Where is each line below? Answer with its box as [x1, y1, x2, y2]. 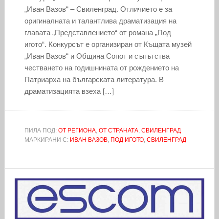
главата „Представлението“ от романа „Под [24, 28, 171, 37]
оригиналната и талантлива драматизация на [24, 16, 176, 25]
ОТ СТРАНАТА [98, 127, 138, 134]
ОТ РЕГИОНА [58, 127, 96, 134]
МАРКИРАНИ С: [24, 136, 70, 143]
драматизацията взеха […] [24, 87, 114, 95]
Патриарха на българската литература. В [24, 75, 164, 84]
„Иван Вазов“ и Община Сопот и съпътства [24, 51, 170, 60]
